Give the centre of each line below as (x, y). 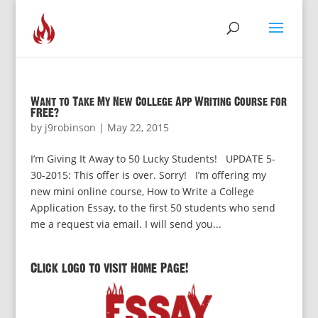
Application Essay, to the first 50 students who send (153, 208)
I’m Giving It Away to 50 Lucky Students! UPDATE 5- (153, 159)
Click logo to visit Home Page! (109, 268)
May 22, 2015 (138, 127)
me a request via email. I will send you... (126, 224)
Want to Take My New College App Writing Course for (158, 102)
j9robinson (70, 127)
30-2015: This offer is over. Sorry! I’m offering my (148, 175)
